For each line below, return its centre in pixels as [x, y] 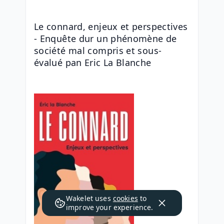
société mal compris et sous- [98, 50]
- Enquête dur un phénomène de [105, 38]
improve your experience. [110, 207]
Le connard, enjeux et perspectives [111, 26]
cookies [125, 198]
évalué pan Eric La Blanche [93, 62]
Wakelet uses [89, 198]
